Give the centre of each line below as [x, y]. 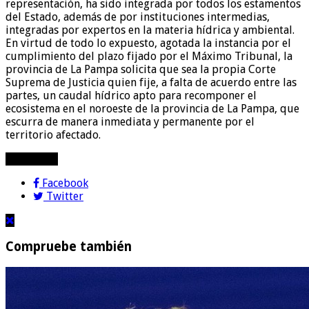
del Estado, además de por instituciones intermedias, [138, 17]
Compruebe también [69, 247]
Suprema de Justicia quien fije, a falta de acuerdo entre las [151, 82]
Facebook [65, 183]
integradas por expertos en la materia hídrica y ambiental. [150, 30]
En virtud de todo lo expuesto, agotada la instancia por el [148, 43]
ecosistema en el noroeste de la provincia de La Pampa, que [152, 108]
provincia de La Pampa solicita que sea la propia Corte [141, 69]
